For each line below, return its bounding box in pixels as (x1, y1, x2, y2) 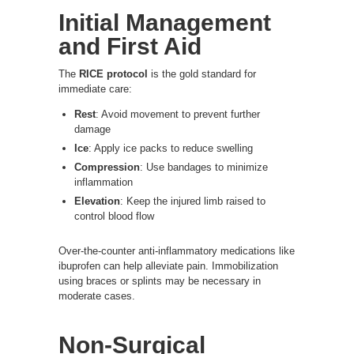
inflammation (74, 175, 133, 188)
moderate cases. (58, 289, 135, 302)
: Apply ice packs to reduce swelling (88, 141, 253, 154)
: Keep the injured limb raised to (120, 194, 265, 207)
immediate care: (58, 82, 132, 95)
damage (74, 122, 111, 135)
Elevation (74, 194, 120, 207)
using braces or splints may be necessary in (58, 274, 261, 287)
